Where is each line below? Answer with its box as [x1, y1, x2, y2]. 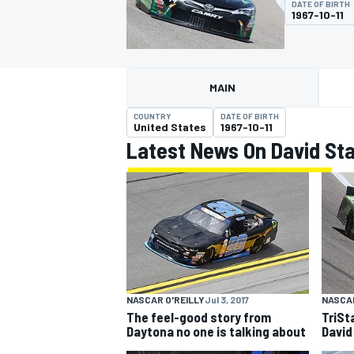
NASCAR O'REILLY [126, 293, 205, 305]
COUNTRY [134, 111, 171, 121]
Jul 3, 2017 [205, 293, 249, 305]
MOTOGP [123, 100, 168, 115]
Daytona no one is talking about [126, 322, 306, 339]
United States [134, 120, 206, 134]
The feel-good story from [126, 308, 271, 325]
